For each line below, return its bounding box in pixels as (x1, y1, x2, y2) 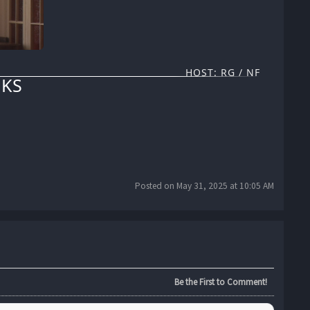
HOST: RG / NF (185, 66, 260, 80)
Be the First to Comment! (174, 276, 267, 289)
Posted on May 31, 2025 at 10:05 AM (135, 180, 274, 192)
